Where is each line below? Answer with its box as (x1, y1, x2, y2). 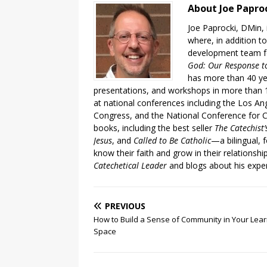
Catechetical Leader (94, 160, 167, 172)
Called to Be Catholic (133, 135, 211, 147)
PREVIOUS (105, 200, 145, 212)
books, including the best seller (94, 122, 215, 134)
